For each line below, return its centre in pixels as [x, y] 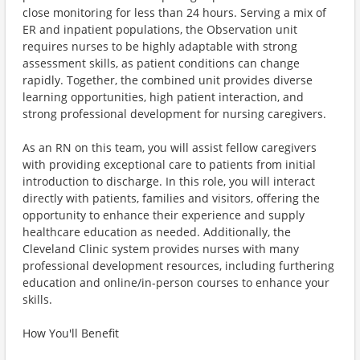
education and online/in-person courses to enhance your [176, 282]
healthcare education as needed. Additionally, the [157, 232]
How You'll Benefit [71, 333]
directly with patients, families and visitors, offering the [171, 198]
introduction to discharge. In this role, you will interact [169, 181]
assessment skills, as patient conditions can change [161, 63]
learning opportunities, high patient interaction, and [163, 97]
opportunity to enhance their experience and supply [164, 215]
